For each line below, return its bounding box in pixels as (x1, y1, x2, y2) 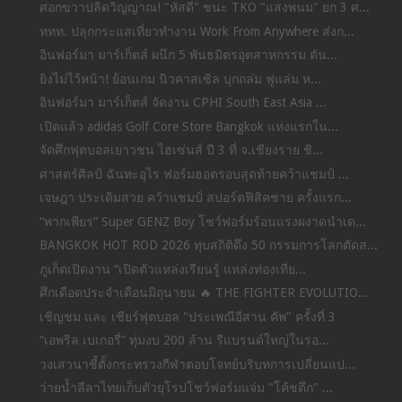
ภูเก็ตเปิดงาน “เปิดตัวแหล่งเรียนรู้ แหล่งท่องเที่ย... (39, 261, 306, 276)
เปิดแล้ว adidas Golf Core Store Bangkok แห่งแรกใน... (39, 118, 338, 134)
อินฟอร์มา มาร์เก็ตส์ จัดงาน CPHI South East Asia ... (39, 95, 327, 110)
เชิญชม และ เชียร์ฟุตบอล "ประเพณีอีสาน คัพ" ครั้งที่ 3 (39, 309, 336, 324)
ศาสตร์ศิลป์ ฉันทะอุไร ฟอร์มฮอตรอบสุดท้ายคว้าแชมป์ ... (39, 166, 349, 181)
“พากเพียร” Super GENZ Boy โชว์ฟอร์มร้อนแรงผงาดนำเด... (39, 214, 366, 229)
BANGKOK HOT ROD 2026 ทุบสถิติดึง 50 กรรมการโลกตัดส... (39, 238, 378, 253)
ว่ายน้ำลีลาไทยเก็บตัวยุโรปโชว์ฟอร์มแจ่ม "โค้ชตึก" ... (39, 380, 333, 396)
